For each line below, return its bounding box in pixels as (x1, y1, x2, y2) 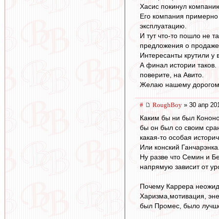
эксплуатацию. (140, 22, 187, 30)
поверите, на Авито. (140, 71, 204, 79)
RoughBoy (153, 101, 182, 109)
